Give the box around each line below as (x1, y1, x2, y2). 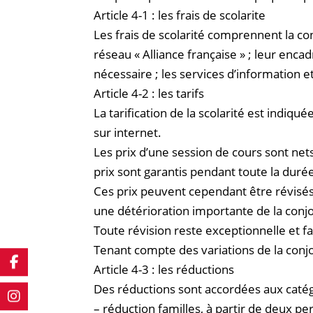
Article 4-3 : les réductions (94, 261, 235, 277)
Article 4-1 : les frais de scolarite (94, 6, 266, 23)
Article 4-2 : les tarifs (94, 85, 205, 101)
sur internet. (94, 124, 162, 140)
